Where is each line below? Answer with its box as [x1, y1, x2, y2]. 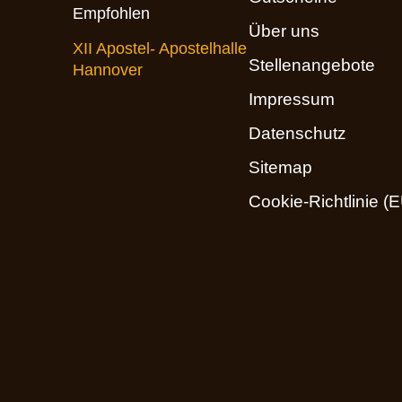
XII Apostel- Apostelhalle [72, 39, 247, 57]
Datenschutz [248, 124, 346, 144]
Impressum [248, 90, 335, 109]
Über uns [248, 22, 319, 41]
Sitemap [248, 158, 312, 178]
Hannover [72, 60, 143, 79]
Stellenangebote [248, 56, 375, 75]
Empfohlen [72, 4, 150, 23]
